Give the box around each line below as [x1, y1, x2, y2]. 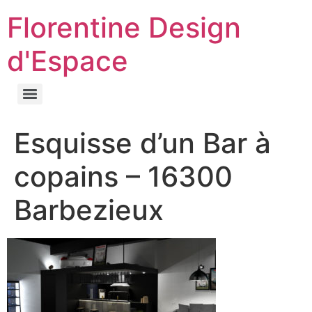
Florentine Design [7, 10, 241, 45]
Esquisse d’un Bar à [14, 126, 271, 160]
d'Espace [7, 44, 128, 78]
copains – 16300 [14, 159, 233, 194]
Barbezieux [14, 193, 164, 227]
